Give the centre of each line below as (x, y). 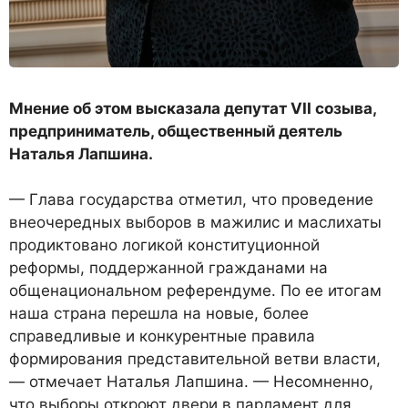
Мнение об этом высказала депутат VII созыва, (193, 108)
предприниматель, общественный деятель (176, 131)
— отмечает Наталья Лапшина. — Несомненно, (191, 382)
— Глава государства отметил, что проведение (191, 200)
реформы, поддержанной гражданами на (168, 268)
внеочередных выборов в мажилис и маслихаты (195, 223)
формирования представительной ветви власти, (195, 359)
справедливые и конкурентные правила (162, 337)
